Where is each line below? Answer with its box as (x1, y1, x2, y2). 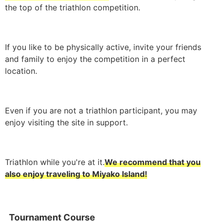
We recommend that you (105, 157, 201, 167)
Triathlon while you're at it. (5, 157, 105, 167)
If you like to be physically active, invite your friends (5, 42, 201, 52)
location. (5, 66, 37, 76)
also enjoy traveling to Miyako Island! (5, 169, 147, 179)
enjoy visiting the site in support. (5, 117, 128, 127)
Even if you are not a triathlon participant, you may (5, 106, 197, 115)
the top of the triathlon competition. (5, 2, 140, 12)
